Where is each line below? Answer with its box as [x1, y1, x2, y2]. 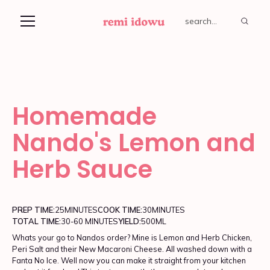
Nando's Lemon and [12, 126, 256, 160]
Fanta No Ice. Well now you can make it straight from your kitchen [12, 256, 246, 265]
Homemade [12, 99, 157, 133]
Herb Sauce [12, 152, 152, 186]
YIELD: [118, 216, 141, 226]
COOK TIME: [98, 205, 142, 215]
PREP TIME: [12, 205, 55, 215]
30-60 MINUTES [61, 216, 118, 226]
